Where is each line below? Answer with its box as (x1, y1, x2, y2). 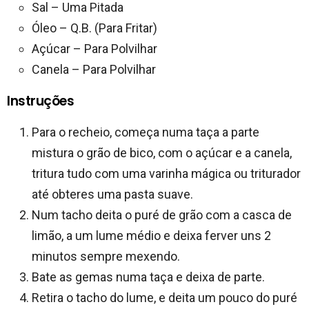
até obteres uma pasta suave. (32, 187, 193, 202)
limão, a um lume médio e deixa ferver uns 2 (32, 228, 271, 243)
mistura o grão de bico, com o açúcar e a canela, (32, 146, 292, 161)
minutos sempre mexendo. (32, 249, 180, 264)
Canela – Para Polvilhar (32, 62, 156, 77)
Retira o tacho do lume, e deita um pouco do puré (32, 290, 297, 306)
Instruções (7, 92, 74, 111)
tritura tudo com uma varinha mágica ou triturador (32, 166, 301, 181)
